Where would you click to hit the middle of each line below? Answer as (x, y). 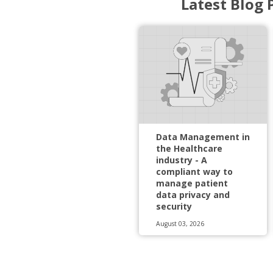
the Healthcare (189, 148)
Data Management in (203, 136)
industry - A (182, 160)
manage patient (192, 183)
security (174, 206)
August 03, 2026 (180, 223)
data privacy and (193, 194)
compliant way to (194, 171)
